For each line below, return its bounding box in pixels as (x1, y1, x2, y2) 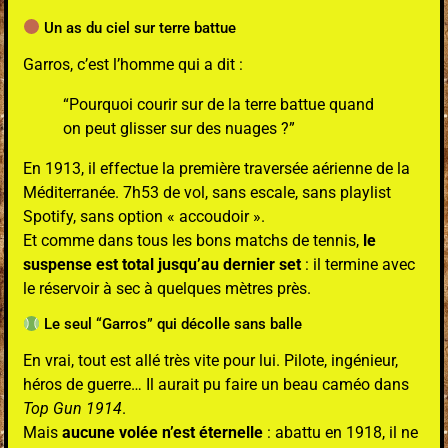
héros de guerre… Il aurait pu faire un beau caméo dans (23, 375, 409, 395)
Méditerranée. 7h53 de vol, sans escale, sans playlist (23, 182, 391, 202)
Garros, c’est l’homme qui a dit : (23, 54, 243, 74)
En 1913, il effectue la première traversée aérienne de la (23, 158, 410, 178)
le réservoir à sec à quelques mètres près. (23, 278, 311, 298)
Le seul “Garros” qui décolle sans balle (40, 315, 303, 334)
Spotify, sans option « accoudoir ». (23, 206, 265, 226)
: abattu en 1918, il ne (263, 423, 418, 443)
